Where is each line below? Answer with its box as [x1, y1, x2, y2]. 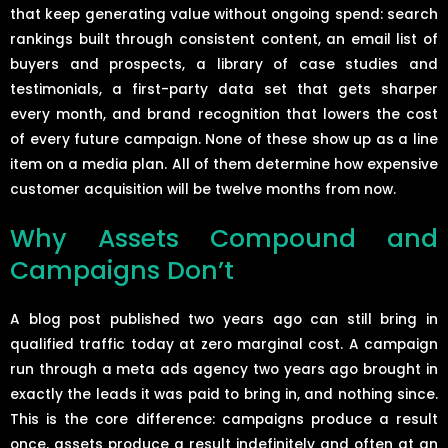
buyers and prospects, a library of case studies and [10, 54, 438, 74]
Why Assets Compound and [10, 221, 438, 257]
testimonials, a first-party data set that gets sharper [10, 79, 438, 99]
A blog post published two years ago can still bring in [10, 310, 438, 330]
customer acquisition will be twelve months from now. [10, 179, 396, 199]
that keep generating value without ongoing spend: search [10, 4, 438, 24]
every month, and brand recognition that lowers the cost [10, 104, 438, 124]
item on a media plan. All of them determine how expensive [10, 154, 438, 174]
